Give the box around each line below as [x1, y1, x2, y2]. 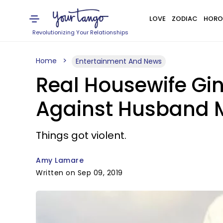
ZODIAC [171, 14, 198, 23]
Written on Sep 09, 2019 [36, 168, 123, 178]
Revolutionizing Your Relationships [32, 28, 129, 36]
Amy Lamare [36, 155, 84, 165]
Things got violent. [36, 128, 126, 142]
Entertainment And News [76, 56, 162, 66]
